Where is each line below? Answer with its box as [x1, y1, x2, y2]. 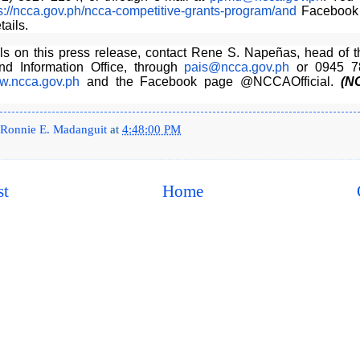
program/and [223, 4, 297, 18]
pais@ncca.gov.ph [184, 59, 290, 74]
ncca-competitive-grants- [84, 4, 224, 18]
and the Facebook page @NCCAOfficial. [79, 74, 342, 88]
